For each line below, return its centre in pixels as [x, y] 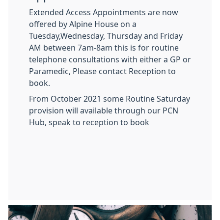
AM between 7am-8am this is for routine [104, 48]
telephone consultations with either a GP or [110, 59]
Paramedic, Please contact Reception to [102, 71]
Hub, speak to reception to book [89, 122]
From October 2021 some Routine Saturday [110, 99]
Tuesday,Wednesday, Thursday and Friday [106, 36]
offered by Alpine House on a [83, 24]
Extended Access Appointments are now [104, 12]
